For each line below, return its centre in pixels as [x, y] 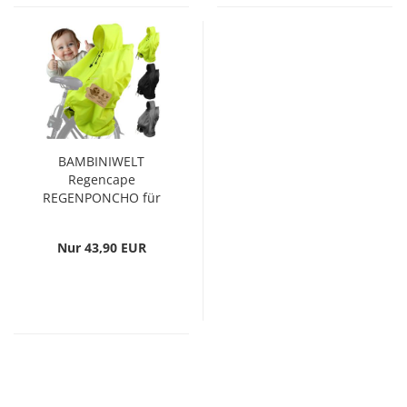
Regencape [101, 179]
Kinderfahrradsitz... [101, 216]
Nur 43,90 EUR [101, 248]
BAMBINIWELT [101, 161]
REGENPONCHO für [101, 198]
